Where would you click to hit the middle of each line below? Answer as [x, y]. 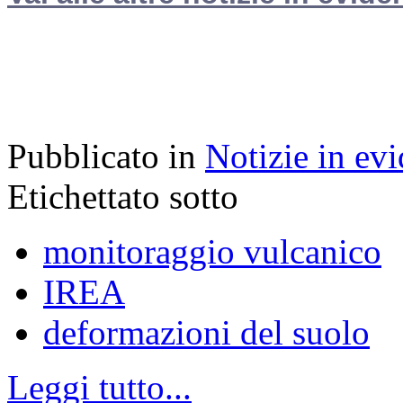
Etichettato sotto [123, 196]
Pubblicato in [102, 156]
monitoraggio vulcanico [212, 251]
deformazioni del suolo [206, 332]
